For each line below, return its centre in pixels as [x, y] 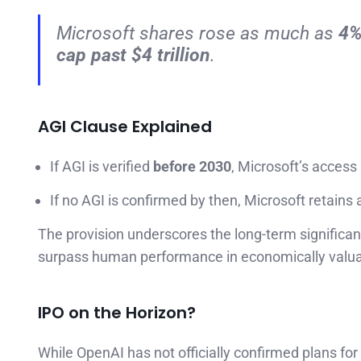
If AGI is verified [102, 166]
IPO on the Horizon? [117, 312]
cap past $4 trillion [133, 54]
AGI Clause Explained [125, 126]
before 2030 [192, 166]
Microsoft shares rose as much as [197, 33]
